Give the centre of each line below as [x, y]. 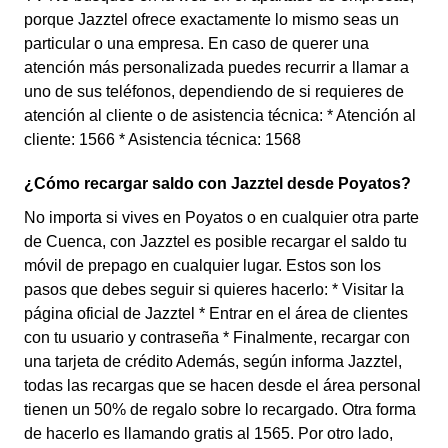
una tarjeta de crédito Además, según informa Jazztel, [213, 361]
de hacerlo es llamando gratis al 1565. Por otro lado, [208, 433]
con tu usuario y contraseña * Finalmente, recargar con [217, 337]
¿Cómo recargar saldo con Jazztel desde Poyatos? [217, 183]
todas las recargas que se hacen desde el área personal [222, 385]
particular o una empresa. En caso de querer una [196, 43]
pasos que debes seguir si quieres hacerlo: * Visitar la [214, 289]
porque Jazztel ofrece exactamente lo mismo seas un [211, 19]
